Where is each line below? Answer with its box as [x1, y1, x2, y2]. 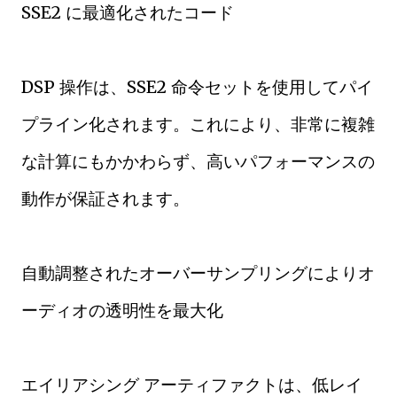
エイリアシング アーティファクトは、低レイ [21, 374, 362, 395]
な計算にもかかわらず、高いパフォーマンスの [21, 151, 375, 172]
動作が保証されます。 [21, 188, 190, 209]
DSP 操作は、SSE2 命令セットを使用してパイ [21, 76, 373, 97]
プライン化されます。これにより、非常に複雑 [21, 113, 375, 135]
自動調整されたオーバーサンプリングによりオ [21, 262, 375, 284]
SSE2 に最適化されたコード [21, 2, 234, 23]
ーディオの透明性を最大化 [21, 300, 223, 321]
